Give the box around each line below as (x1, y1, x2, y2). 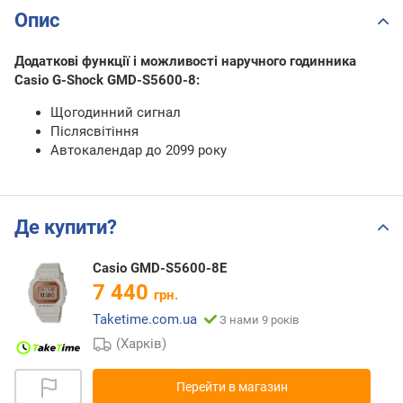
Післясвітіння (50, 123, 139, 140)
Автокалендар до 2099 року (50, 142, 227, 159)
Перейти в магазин (175, 380, 288, 395)
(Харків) (116, 335, 167, 352)
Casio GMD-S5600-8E (93, 259, 227, 276)
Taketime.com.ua (93, 310, 197, 327)
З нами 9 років (219, 312, 299, 327)
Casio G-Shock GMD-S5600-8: (14, 72, 200, 89)
